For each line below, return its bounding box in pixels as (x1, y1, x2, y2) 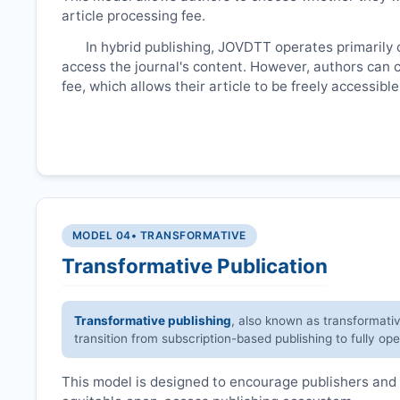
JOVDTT (218, 38, 272, 56)
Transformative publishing (74, 312, 232, 328)
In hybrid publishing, (86, 38, 219, 56)
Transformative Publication (62, 253, 328, 278)
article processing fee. (62, 6, 205, 24)
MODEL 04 (72, 228, 131, 242)
